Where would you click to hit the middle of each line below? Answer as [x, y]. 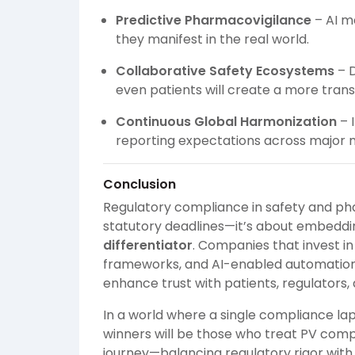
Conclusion [139, 185]
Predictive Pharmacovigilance [214, 21]
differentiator [148, 246]
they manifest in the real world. [212, 40]
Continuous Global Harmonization [226, 122]
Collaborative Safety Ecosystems [225, 71]
